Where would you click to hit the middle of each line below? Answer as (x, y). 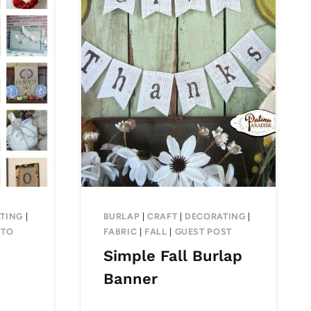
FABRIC (120, 232)
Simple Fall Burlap (173, 255)
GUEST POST (203, 232)
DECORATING (215, 217)
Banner (130, 278)
